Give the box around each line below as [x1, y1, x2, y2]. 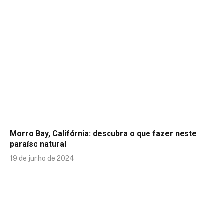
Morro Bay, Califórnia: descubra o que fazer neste [10, 128, 197, 138]
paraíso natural [10, 139, 66, 148]
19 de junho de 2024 [10, 154, 74, 162]
